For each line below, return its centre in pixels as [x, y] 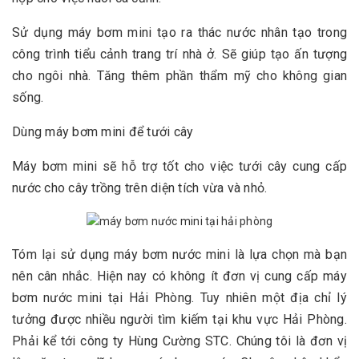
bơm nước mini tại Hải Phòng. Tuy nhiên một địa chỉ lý [179, 297]
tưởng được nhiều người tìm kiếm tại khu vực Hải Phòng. [179, 319]
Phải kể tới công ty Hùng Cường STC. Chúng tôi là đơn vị [179, 341]
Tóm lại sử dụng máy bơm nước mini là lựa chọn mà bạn [179, 254]
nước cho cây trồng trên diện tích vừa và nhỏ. [140, 188]
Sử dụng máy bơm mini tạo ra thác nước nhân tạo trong [179, 32]
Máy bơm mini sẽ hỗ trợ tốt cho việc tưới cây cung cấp [179, 166]
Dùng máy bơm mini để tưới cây [103, 131]
